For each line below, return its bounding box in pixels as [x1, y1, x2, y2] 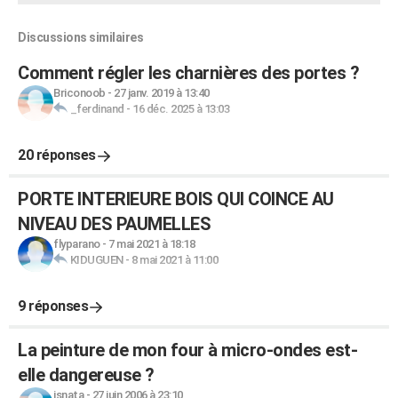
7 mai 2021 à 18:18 [108, 237, 195, 251]
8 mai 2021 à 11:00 [131, 253, 218, 267]
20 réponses [18, 147, 96, 163]
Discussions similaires [18, 30, 143, 44]
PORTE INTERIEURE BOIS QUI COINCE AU [18, 188, 334, 210]
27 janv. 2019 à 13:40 [114, 86, 210, 99]
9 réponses [18, 298, 88, 314]
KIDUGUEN [69, 253, 123, 267]
